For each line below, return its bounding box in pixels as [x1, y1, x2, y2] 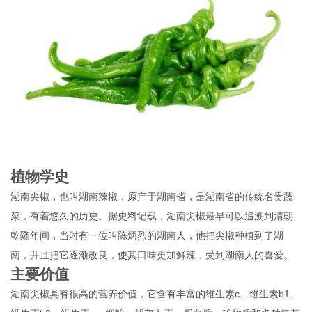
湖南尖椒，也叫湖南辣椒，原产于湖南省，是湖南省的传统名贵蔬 [10, 190, 294, 202]
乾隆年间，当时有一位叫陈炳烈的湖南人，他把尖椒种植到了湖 [10, 229, 284, 241]
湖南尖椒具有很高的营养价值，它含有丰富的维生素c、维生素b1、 [10, 288, 300, 299]
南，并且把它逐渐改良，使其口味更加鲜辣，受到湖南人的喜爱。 [10, 249, 294, 260]
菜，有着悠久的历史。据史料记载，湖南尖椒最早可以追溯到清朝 [10, 210, 294, 221]
